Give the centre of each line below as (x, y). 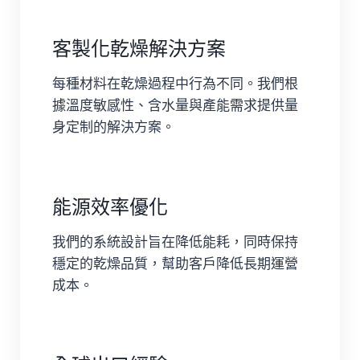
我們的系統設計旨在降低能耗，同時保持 (175, 241)
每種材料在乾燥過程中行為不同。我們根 (175, 83)
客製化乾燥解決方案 (139, 48)
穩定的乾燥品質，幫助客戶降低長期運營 (175, 263)
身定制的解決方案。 (114, 127)
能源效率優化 (110, 207)
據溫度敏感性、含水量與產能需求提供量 (175, 105)
